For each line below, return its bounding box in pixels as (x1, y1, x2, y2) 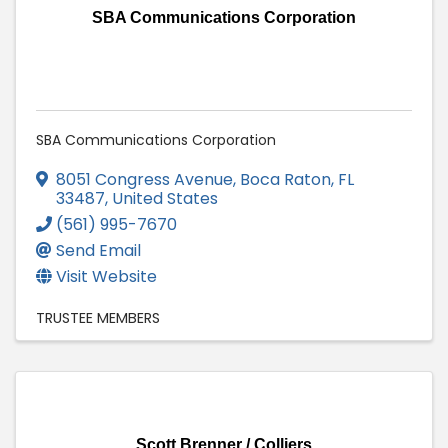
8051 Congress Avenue (56, 168, 233, 192)
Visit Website (56, 265, 157, 289)
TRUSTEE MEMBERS (36, 308, 160, 329)
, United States (105, 187, 218, 211)
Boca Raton (240, 168, 331, 192)
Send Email (56, 239, 141, 263)
